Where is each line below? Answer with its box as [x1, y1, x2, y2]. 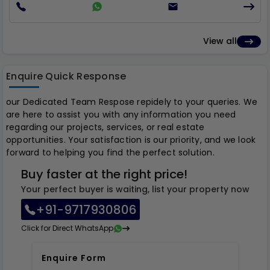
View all [203, 35, 237, 47]
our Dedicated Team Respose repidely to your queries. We [6, 96, 258, 108]
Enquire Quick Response [6, 69, 127, 83]
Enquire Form [41, 252, 106, 264]
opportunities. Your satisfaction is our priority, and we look [6, 134, 256, 146]
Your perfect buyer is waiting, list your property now [20, 183, 250, 195]
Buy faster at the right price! [20, 166, 187, 183]
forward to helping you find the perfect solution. [6, 146, 215, 159]
